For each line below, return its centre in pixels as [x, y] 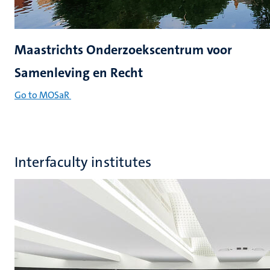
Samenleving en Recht [79, 73]
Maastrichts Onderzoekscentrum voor [123, 50]
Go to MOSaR [42, 95]
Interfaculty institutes [83, 162]
